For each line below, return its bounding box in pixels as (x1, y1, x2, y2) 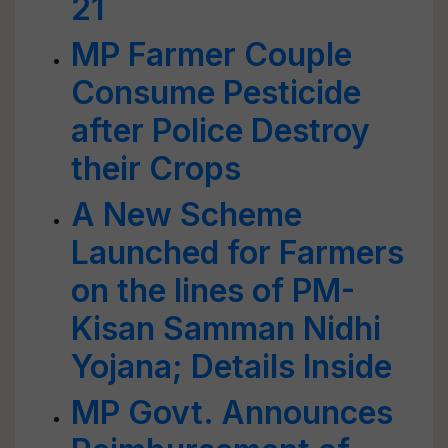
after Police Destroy (71, 111, 370, 150)
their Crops (71, 149, 241, 188)
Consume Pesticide (71, 73, 361, 112)
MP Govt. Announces (71, 393, 393, 432)
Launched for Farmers (71, 233, 404, 272)
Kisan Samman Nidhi (71, 309, 381, 348)
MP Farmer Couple (71, 35, 352, 74)
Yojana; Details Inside (71, 347, 392, 386)
